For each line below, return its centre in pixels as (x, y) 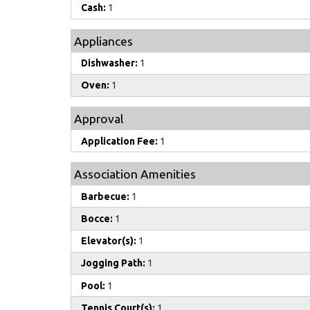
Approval (99, 119)
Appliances (103, 41)
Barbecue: (105, 196)
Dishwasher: (109, 63)
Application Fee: (119, 141)
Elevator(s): (109, 241)
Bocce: (97, 219)
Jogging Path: (113, 263)
